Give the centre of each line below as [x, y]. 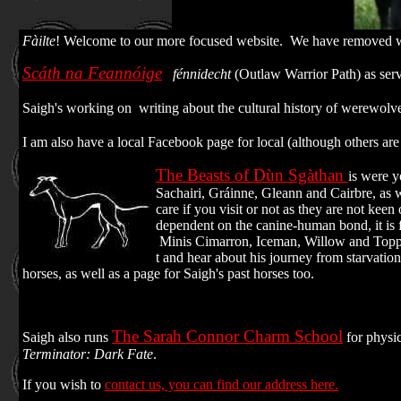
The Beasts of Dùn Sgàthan [250, 175]
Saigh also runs [67, 337]
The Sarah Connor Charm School [227, 336]
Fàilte [39, 41]
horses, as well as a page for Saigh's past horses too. [168, 273]
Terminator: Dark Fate [88, 354]
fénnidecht [200, 74]
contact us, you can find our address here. [222, 384]
